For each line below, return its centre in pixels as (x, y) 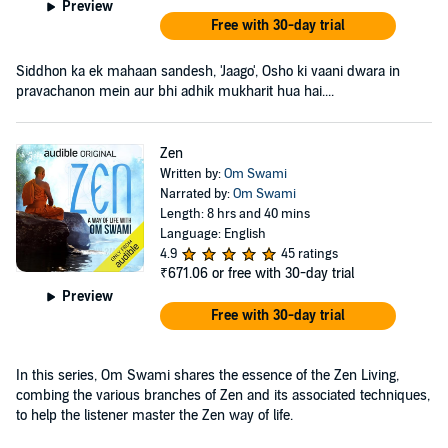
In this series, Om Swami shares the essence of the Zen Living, (207, 375)
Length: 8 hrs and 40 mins (234, 213)
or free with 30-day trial (282, 273)
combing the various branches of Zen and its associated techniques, (223, 395)
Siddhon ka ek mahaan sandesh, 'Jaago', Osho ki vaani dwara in (208, 71)
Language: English (212, 233)
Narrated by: (196, 193)
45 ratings (309, 253)
